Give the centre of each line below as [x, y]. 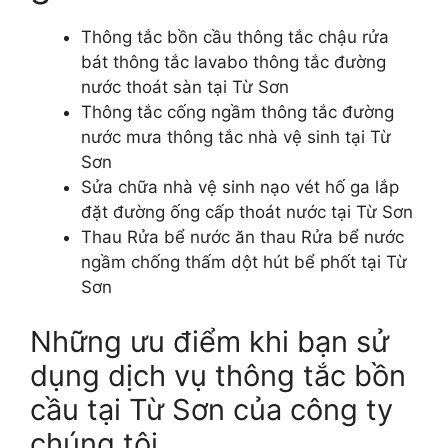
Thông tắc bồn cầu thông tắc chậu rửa [235, 36]
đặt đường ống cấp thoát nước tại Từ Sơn [247, 211]
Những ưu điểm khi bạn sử [209, 342]
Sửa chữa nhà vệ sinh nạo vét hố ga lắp [240, 186]
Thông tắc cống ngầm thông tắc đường [237, 111]
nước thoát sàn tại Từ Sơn [185, 86]
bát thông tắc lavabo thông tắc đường [233, 61]
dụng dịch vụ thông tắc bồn [218, 376]
